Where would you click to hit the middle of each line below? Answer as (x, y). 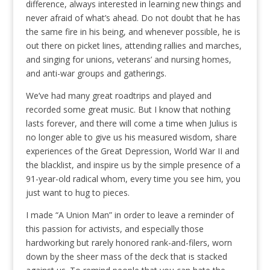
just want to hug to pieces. (77, 193)
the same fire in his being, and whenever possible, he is (133, 32)
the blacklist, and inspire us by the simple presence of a (133, 165)
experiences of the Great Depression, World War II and (132, 151)
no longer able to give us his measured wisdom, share (131, 137)
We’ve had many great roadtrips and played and (118, 96)
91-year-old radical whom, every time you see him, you (133, 179)
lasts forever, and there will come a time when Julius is (131, 124)
